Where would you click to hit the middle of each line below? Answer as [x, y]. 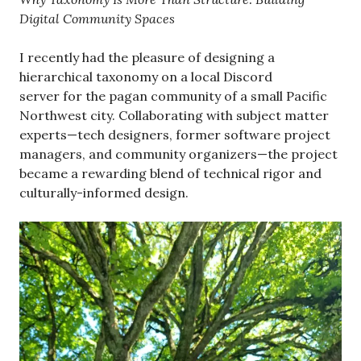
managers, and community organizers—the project [178, 154]
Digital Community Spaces [97, 18]
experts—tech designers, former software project [175, 134]
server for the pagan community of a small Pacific [173, 95]
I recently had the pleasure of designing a [147, 57]
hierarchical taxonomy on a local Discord [146, 76]
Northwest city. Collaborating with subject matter [174, 115]
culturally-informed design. [104, 192]
